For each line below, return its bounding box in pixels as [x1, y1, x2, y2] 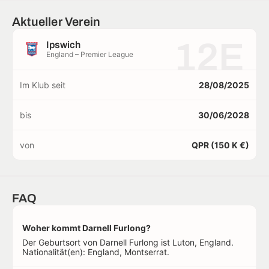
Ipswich [46, 40, 80, 50]
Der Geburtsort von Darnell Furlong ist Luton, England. [22, 237, 234, 248]
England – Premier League [46, 50, 133, 59]
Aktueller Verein [12, 15, 101, 29]
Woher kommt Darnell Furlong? [22, 223, 151, 234]
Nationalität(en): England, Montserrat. [22, 247, 169, 258]
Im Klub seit [20, 80, 65, 91]
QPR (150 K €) [192, 140, 249, 151]
